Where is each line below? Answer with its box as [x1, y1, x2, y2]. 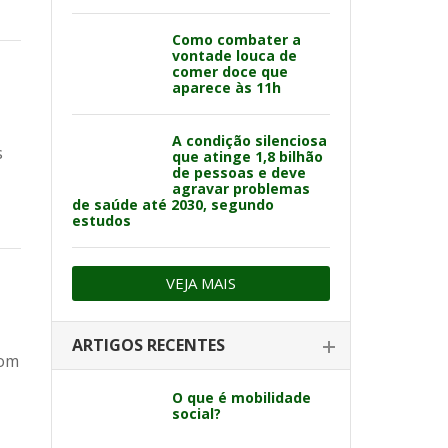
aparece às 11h [172, 78, 281, 97]
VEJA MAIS [166, 273, 236, 293]
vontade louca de [172, 46, 297, 65]
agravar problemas [172, 179, 310, 198]
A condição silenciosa [172, 131, 327, 150]
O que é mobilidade [172, 388, 311, 407]
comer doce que [172, 62, 288, 81]
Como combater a [172, 30, 301, 49]
